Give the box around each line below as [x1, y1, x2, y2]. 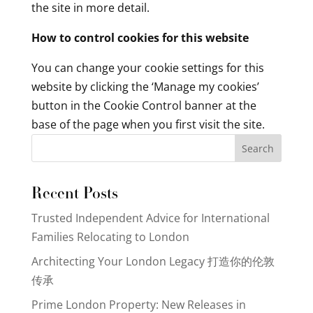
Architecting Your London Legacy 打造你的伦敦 [31, 254, 275, 269]
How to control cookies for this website [31, 30, 249, 45]
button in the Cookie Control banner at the [31, 98, 256, 113]
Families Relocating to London [31, 229, 189, 245]
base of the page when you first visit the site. [31, 117, 265, 132]
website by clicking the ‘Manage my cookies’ [31, 79, 259, 94]
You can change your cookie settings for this [31, 60, 264, 75]
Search [242, 141, 275, 155]
